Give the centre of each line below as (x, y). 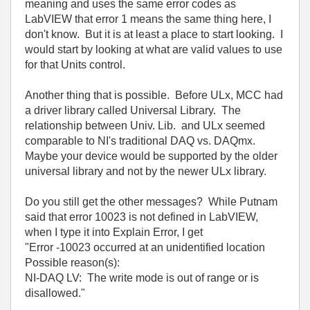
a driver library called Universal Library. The (133, 110)
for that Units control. (75, 64)
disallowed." (55, 293)
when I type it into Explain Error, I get (114, 232)
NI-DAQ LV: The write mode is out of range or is (142, 277)
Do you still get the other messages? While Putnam (151, 201)
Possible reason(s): (72, 262)
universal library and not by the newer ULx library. (146, 171)
